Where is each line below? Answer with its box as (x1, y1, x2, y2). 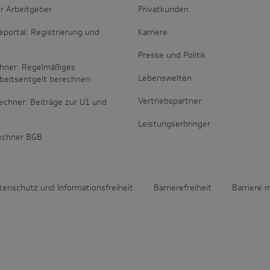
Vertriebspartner (137, 95, 201, 107)
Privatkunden (137, 4, 189, 15)
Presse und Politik (137, 49, 206, 61)
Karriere (137, 27, 168, 38)
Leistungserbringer (137, 118, 210, 130)
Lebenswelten (137, 72, 192, 84)
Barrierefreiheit (154, 182, 212, 193)
